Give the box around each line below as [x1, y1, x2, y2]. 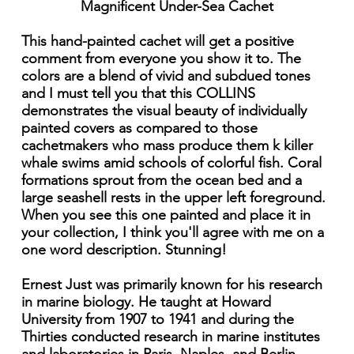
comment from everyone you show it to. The [21, 50, 301, 68]
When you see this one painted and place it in [21, 206, 311, 224]
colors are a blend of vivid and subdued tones [21, 67, 311, 85]
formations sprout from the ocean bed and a [21, 171, 302, 190]
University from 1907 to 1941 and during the [21, 311, 294, 329]
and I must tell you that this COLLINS [21, 85, 255, 103]
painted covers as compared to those [21, 119, 258, 137]
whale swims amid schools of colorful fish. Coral [21, 154, 322, 172]
